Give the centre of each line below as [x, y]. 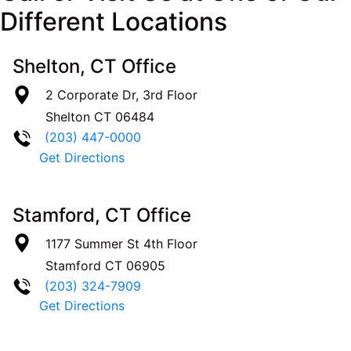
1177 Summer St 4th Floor [121, 243]
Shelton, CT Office [94, 67]
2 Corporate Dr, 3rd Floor [121, 95]
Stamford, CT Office [102, 215]
